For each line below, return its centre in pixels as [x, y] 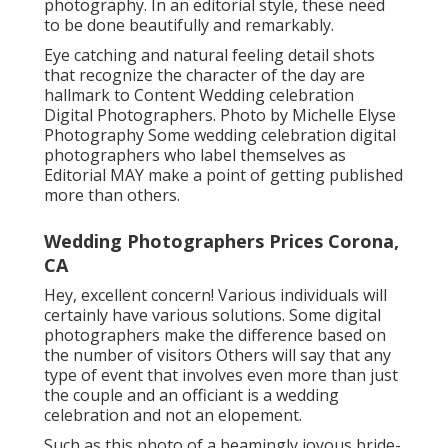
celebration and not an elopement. [173, 415]
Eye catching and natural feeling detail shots [209, 55]
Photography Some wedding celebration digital [220, 135]
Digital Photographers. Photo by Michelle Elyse [220, 115]
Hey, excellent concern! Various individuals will [215, 295]
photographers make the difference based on [215, 335]
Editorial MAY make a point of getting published [223, 175]
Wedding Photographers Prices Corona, [221, 241]
